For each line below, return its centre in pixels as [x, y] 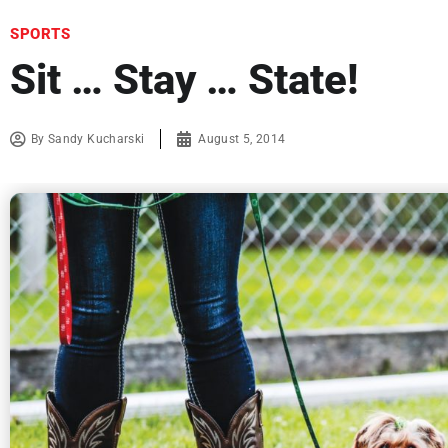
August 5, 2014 [242, 139]
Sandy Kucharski [96, 139]
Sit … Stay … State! [184, 80]
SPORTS [40, 34]
